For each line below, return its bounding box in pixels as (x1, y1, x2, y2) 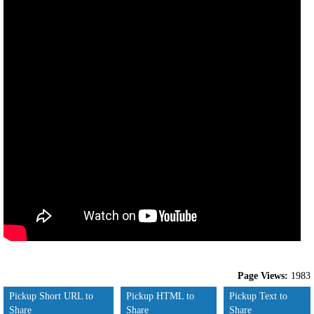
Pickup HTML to (126, 291, 195, 301)
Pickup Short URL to (9, 291, 93, 301)
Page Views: (238, 271, 288, 281)
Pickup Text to (229, 291, 288, 301)
